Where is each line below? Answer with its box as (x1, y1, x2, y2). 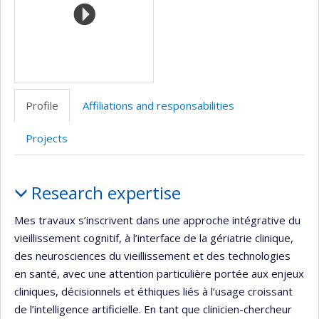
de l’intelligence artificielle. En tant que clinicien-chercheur (14, 301, 292, 316)
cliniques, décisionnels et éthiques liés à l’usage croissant (14, 283, 293, 298)
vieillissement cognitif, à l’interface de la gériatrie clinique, (14, 230, 293, 245)
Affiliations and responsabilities (83, 98, 234, 113)
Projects (26, 131, 68, 146)
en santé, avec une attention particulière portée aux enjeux (14, 266, 304, 281)
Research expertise (31, 181, 181, 205)
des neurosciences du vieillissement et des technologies (14, 248, 291, 263)
